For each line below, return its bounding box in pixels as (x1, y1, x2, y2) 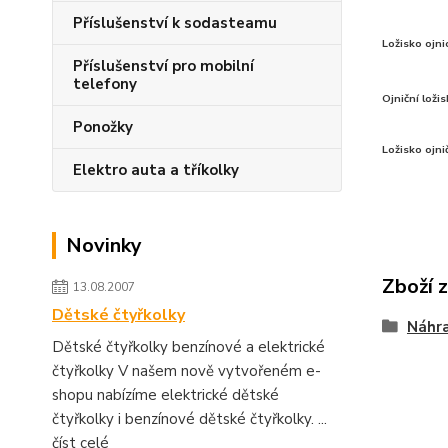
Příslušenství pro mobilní (73, 56, 254, 76)
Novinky (66, 232, 142, 259)
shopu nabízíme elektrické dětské (52, 385, 279, 405)
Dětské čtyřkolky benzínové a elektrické (52, 337, 325, 357)
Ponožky (73, 117, 133, 137)
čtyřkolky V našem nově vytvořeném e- (52, 361, 321, 381)
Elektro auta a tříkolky (73, 160, 239, 180)
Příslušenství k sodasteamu (73, 13, 277, 33)
